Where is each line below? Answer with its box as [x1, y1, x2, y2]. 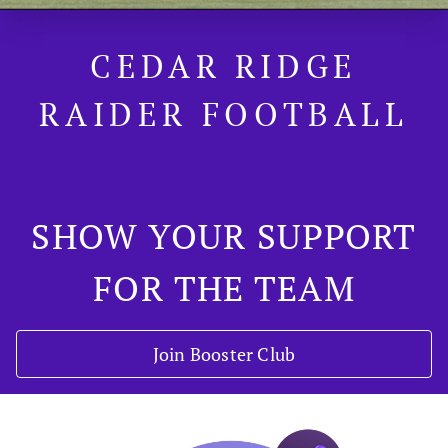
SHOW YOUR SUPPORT [31, 212, 417, 259]
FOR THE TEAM [93, 264, 355, 311]
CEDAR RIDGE [90, 44, 358, 87]
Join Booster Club [152, 341, 296, 366]
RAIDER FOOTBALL [39, 92, 409, 135]
